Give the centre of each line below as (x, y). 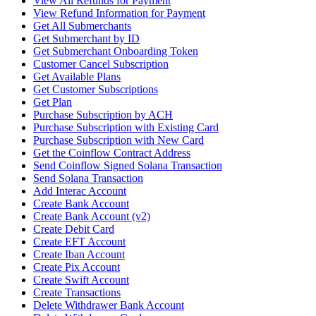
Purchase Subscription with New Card (119, 140)
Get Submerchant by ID (86, 39)
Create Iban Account (79, 255)
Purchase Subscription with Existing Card (126, 128)
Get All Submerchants (82, 26)
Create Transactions (77, 293)
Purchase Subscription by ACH (103, 115)
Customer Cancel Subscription (101, 64)
